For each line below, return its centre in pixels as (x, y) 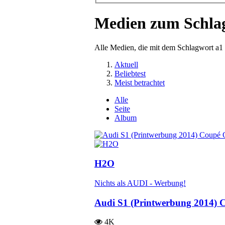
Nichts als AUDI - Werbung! (140, 183)
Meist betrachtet (140, 83)
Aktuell (126, 65)
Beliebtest (130, 74)
